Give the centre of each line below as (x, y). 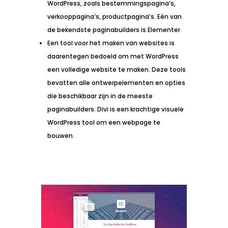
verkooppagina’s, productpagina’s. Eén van (114, 16)
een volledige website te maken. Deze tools (116, 69)
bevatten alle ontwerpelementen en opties (116, 82)
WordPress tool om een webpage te (104, 122)
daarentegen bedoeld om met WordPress (113, 56)
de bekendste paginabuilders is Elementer (113, 30)
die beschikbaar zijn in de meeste (100, 96)
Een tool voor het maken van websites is (111, 43)
